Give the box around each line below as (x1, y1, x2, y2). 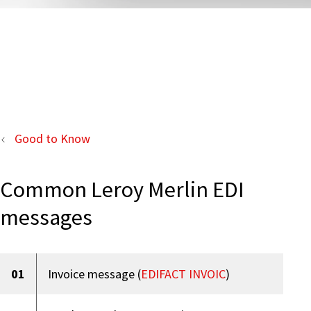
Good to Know (14, 130, 90, 146)
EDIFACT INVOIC (141, 265, 226, 282)
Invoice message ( (48, 265, 141, 282)
